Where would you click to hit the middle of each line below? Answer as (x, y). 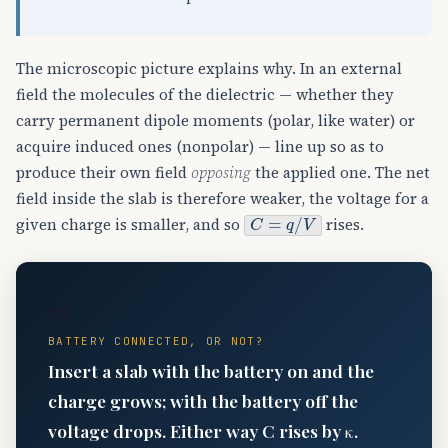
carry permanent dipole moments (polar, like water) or (215, 121)
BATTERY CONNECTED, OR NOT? (156, 340)
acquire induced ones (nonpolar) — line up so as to (200, 147)
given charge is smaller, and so (130, 225)
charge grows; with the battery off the (203, 400)
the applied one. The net (340, 173)
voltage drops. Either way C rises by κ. (203, 430)
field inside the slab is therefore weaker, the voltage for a (222, 199)
